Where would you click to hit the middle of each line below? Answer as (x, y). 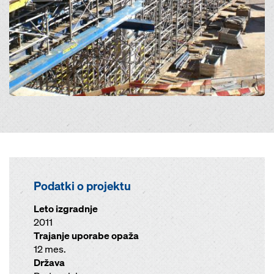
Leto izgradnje (66, 209)
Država (49, 263)
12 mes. (50, 249)
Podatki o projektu (82, 186)
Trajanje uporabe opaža (86, 236)
